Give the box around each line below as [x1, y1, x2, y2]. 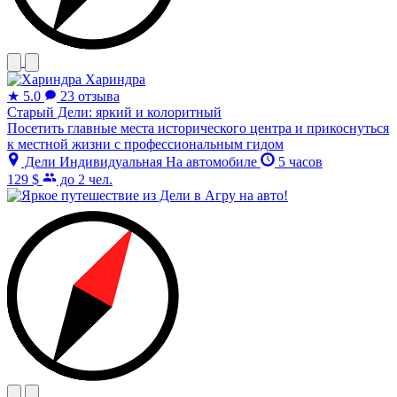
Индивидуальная [59, 154, 166, 170]
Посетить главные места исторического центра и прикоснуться [7, 121, 389, 136]
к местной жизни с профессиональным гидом [7, 136, 284, 152]
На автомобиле [166, 154, 261, 170]
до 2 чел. [57, 172, 113, 188]
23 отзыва [60, 89, 120, 105]
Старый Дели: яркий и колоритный [7, 105, 222, 121]
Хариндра [85, 72, 145, 88]
